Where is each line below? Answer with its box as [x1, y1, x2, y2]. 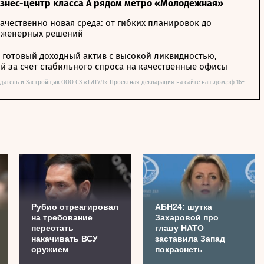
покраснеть [155, 244, 203, 254]
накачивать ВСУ [31, 233, 98, 243]
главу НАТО [155, 223, 204, 233]
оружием [31, 244, 68, 254]
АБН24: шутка [155, 202, 212, 212]
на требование [31, 212, 93, 222]
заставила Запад [155, 233, 225, 243]
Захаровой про [155, 212, 219, 222]
